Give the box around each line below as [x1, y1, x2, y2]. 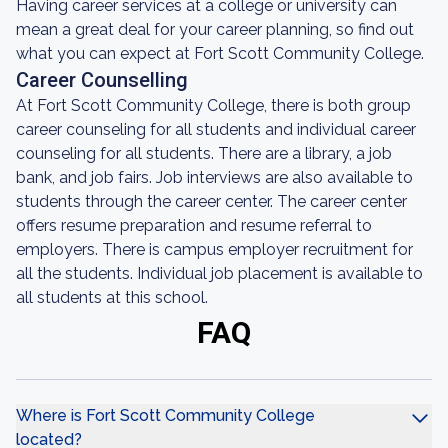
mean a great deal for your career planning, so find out [16, 20, 414, 39]
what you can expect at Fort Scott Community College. [16, 44, 424, 63]
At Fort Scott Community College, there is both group [16, 96, 411, 115]
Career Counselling [16, 68, 188, 92]
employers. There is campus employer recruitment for [16, 240, 413, 259]
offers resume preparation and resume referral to [16, 216, 372, 235]
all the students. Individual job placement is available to [16, 264, 423, 283]
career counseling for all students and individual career [16, 120, 416, 139]
